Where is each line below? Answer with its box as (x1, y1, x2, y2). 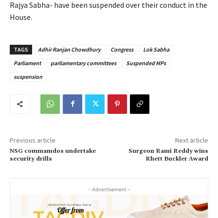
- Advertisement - (88, 186, 130, 192)
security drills (10, 155, 52, 163)
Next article (175, 135, 208, 145)
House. (10, 12, 32, 22)
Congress (110, 45, 133, 53)
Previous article (10, 135, 55, 145)
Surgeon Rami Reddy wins (128, 147, 208, 155)
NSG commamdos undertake (10, 147, 96, 155)
